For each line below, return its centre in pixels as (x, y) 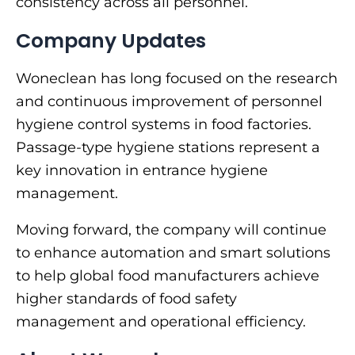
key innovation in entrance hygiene (142, 171)
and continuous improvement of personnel (169, 102)
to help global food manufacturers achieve (168, 276)
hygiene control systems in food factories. (164, 125)
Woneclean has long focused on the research (177, 79)
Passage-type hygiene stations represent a (168, 148)
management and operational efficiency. (161, 322)
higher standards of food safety (126, 299)
